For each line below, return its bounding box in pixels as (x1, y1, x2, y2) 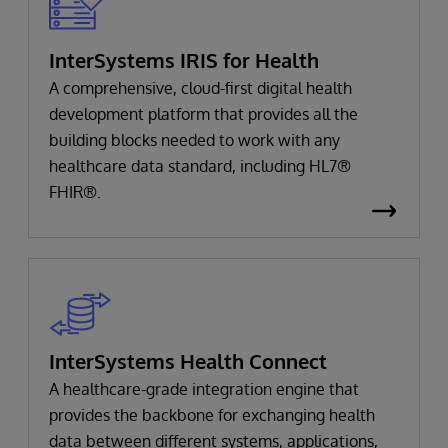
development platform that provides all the (49, 104, 358, 124)
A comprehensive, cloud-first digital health (49, 78, 352, 98)
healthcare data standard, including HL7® (49, 156, 351, 176)
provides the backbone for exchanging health (49, 404, 375, 425)
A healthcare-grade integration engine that (49, 378, 359, 399)
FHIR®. (49, 182, 101, 202)
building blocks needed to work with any (49, 130, 340, 150)
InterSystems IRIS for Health (49, 47, 319, 73)
